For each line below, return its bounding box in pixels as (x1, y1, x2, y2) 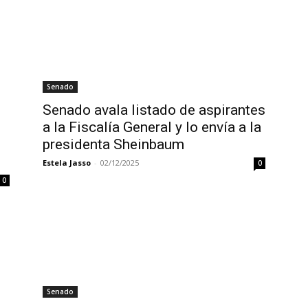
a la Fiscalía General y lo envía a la (43, 119, 261, 135)
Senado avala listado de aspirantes (43, 102, 265, 118)
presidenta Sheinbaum (43, 136, 184, 153)
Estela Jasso (43, 157, 91, 168)
